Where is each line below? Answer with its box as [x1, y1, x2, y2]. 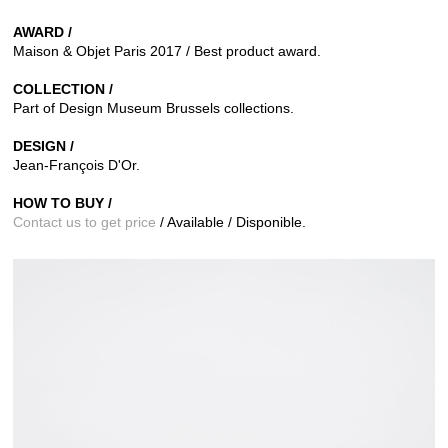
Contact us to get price [13, 214, 156, 231]
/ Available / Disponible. [156, 214, 306, 231]
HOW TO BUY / [13, 195, 112, 212]
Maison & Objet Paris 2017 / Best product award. [13, 43, 321, 60]
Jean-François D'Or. [13, 157, 140, 174]
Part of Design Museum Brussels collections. [13, 100, 294, 117]
